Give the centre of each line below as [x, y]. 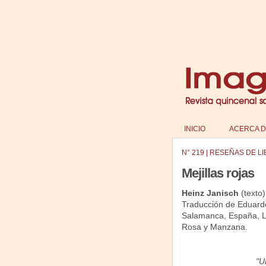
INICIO [194, 129]
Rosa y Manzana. [214, 227]
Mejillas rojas [218, 173]
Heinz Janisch [211, 193]
